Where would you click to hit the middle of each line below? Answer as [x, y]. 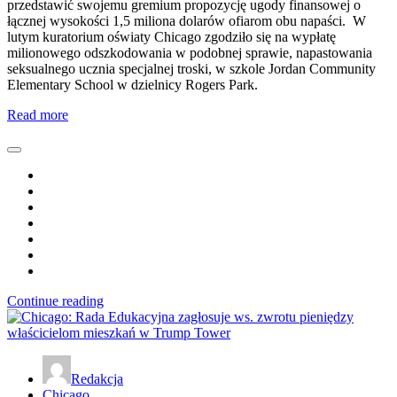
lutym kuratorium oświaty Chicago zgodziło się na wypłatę [171, 37]
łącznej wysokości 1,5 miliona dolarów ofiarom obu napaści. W [187, 21]
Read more [38, 115]
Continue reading [55, 301]
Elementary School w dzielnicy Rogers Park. [132, 85]
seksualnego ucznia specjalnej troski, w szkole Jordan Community [191, 69]
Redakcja [97, 379]
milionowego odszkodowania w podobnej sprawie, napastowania [190, 53]
